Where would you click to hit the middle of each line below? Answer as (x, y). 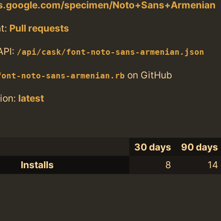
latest (31, 98)
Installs (37, 165)
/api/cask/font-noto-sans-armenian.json (110, 53)
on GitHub (148, 75)
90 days (200, 147)
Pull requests (39, 28)
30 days (153, 147)
